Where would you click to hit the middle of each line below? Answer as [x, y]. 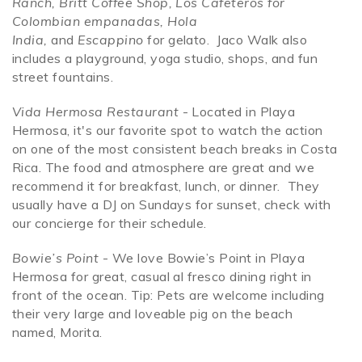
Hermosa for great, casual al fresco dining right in [162, 277]
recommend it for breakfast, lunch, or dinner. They [166, 186]
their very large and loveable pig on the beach [153, 314]
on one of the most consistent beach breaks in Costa [175, 149]
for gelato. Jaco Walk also [225, 40]
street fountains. [63, 77]
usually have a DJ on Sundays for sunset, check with [172, 205]
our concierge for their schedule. [109, 223]
